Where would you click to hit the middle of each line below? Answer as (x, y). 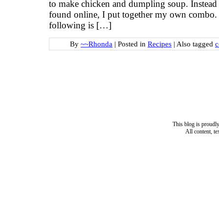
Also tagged (196, 44)
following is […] (80, 25)
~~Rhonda (97, 44)
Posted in (133, 44)
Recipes (160, 44)
